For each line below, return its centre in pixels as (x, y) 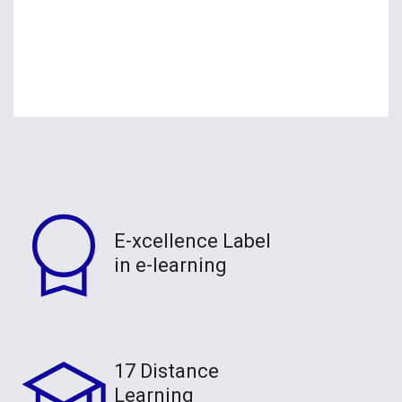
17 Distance (166, 371)
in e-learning (170, 266)
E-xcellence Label (192, 241)
